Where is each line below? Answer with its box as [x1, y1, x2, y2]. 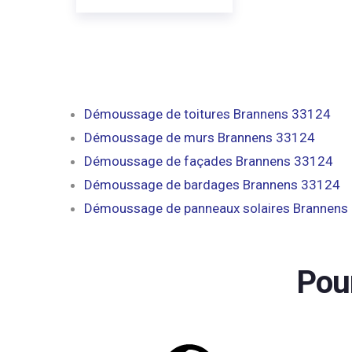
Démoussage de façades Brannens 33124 [84, 153, 333, 169]
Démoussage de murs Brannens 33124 [84, 130, 315, 145]
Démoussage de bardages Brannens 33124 [84, 177, 340, 192]
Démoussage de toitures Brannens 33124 [84, 106, 331, 122]
